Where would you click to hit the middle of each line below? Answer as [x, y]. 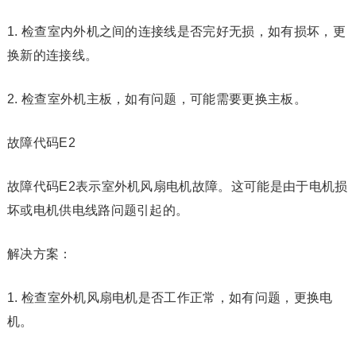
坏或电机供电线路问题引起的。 [98, 210]
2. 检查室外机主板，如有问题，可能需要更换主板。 [157, 99]
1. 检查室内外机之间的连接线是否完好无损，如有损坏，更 [176, 31]
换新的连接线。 [52, 55]
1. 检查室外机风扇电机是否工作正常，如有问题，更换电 [170, 298]
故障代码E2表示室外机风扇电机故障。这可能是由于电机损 [177, 186]
